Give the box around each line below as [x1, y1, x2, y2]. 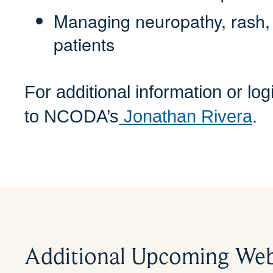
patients [54, 31, 115, 57]
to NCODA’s [24, 107, 119, 127]
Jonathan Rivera [119, 107, 252, 127]
